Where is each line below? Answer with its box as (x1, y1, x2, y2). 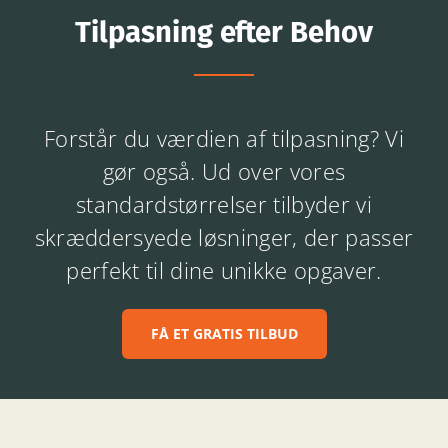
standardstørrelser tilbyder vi (76, 188, 372, 219)
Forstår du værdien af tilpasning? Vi (44, 122, 404, 153)
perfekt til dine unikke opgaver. (66, 254, 382, 285)
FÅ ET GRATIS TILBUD (150, 323, 298, 343)
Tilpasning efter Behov (74, 14, 374, 50)
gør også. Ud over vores (102, 155, 346, 186)
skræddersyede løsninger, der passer (34, 221, 414, 252)
